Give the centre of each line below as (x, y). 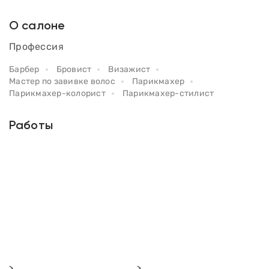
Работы (31, 126)
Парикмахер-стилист (168, 94)
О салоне (37, 27)
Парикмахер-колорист (57, 94)
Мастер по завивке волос (62, 82)
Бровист (74, 70)
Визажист (129, 70)
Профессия (36, 47)
